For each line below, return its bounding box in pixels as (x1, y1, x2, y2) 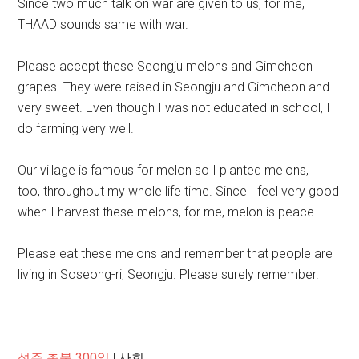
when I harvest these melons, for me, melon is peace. (18, 204, 318, 220)
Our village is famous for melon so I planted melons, (18, 163, 309, 178)
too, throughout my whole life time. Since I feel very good (18, 184, 340, 199)
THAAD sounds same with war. (18, 17, 189, 32)
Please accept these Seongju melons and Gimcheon (18, 58, 313, 74)
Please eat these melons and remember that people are (18, 246, 333, 261)
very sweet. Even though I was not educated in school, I (18, 100, 331, 115)
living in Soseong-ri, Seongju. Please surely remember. (18, 267, 320, 282)
